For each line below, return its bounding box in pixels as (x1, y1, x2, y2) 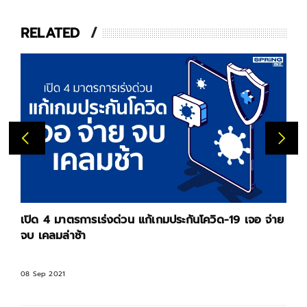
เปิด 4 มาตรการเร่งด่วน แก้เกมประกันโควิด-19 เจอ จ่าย (21, 212, 284, 229)
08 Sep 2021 (21, 269, 66, 280)
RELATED (21, 23, 80, 44)
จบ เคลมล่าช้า (21, 228, 86, 245)
